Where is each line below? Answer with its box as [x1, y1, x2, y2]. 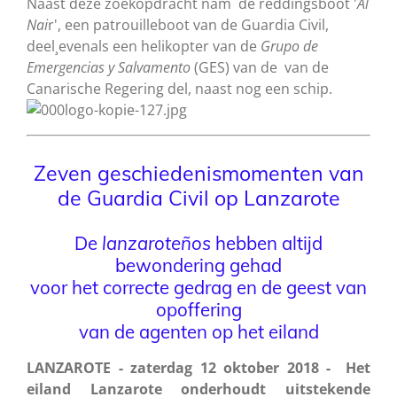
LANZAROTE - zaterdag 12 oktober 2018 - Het [27, 358, 370, 378]
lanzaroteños [102, 231, 211, 255]
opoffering [155, 298, 242, 322]
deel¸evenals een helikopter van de [27, 36, 261, 57]
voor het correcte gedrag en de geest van [30, 276, 367, 300]
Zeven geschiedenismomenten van [33, 160, 364, 187]
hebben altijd [211, 231, 323, 255]
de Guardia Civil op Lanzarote [57, 185, 340, 212]
